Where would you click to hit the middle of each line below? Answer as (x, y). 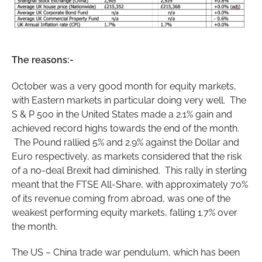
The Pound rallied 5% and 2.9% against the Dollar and (125, 142)
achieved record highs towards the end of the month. (125, 128)
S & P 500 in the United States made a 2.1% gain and (122, 114)
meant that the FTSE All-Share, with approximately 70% (130, 184)
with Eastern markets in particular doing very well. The (129, 100)
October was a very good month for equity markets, (124, 86)
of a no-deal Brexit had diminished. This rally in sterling (129, 170)
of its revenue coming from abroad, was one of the (121, 198)
